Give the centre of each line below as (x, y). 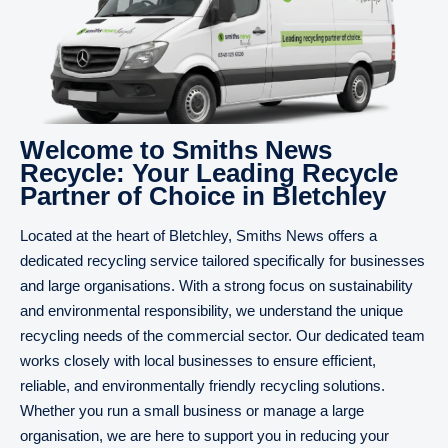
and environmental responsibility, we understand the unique (211, 310)
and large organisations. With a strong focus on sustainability (216, 285)
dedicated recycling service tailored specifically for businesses (222, 260)
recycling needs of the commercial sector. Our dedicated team (222, 335)
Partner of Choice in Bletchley (203, 196)
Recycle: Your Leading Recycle (209, 173)
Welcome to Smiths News (176, 150)
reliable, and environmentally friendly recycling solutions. (202, 385)
